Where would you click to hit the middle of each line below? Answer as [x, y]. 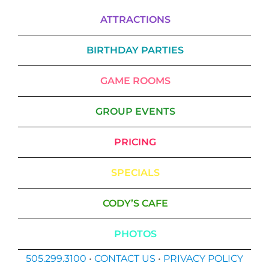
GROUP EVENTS [135, 112]
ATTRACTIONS [135, 20]
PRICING [135, 142]
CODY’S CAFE [135, 204]
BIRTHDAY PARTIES [135, 50]
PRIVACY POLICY [203, 259]
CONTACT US [125, 259]
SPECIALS [135, 173]
